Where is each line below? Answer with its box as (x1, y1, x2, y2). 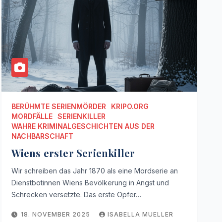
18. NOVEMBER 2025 (21, 211, 93, 219)
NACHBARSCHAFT (11, 132, 74, 141)
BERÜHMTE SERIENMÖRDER (11, 102, 107, 111)
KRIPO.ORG (111, 102, 149, 111)
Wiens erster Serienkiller (11, 146, 135, 160)
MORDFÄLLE (11, 112, 53, 121)
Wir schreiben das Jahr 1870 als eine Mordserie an (11, 166, 178, 175)
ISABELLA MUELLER (108, 211, 174, 219)
